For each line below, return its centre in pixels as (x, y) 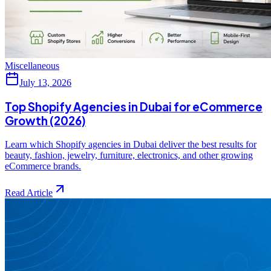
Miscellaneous (32, 66)
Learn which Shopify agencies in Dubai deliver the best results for (131, 144)
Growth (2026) (45, 120)
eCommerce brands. (43, 166)
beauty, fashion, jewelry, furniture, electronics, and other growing (129, 155)
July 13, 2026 (45, 83)
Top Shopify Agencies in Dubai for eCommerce (134, 106)
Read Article (29, 192)
